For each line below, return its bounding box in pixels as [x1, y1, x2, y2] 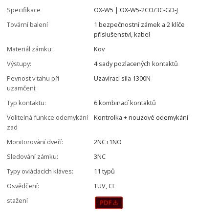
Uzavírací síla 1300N [94, 73, 151, 83]
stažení [7, 196, 28, 205]
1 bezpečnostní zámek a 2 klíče [94, 20, 185, 29]
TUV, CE [94, 181, 116, 190]
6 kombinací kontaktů [94, 98, 156, 107]
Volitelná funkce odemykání [7, 112, 88, 122]
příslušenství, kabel [94, 29, 151, 39]
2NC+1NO [94, 137, 122, 146]
